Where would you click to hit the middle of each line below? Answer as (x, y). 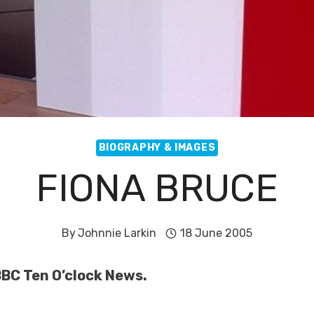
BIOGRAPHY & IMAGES (157, 148)
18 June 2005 (216, 233)
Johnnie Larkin (117, 233)
